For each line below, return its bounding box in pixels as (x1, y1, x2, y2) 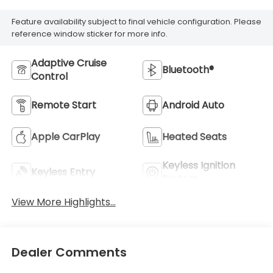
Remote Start (30, 98, 96, 113)
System (162, 172, 198, 186)
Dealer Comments (11, 243, 127, 261)
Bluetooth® (162, 63, 214, 77)
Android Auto (162, 98, 224, 113)
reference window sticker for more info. (11, 27, 168, 40)
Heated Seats (162, 130, 227, 144)
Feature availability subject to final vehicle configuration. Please (11, 15, 261, 27)
